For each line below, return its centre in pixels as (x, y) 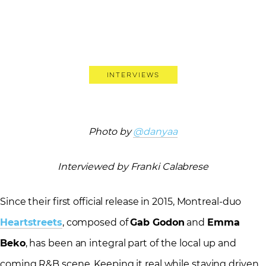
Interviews (133, 75)
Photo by (111, 132)
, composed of (96, 223)
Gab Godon (157, 223)
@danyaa (155, 132)
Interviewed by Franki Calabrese (133, 167)
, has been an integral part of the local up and (131, 243)
